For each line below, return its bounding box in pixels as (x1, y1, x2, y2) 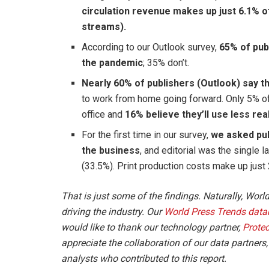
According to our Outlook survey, (82, 41, 220, 53)
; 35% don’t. (143, 57, 190, 69)
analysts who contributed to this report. (61, 253, 226, 265)
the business (82, 145, 141, 157)
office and (82, 109, 125, 121)
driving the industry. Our (61, 206, 162, 218)
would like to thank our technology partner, (61, 222, 240, 234)
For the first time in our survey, (82, 129, 211, 141)
